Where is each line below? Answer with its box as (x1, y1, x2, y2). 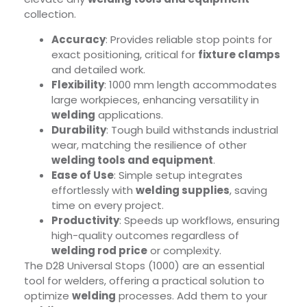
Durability (51, 123, 106, 138)
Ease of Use (51, 168, 114, 183)
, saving (230, 183, 267, 198)
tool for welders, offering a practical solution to (24, 273, 265, 288)
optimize (24, 288, 72, 304)
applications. (95, 108, 163, 123)
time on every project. (51, 198, 164, 213)
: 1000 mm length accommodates (104, 77, 277, 93)
